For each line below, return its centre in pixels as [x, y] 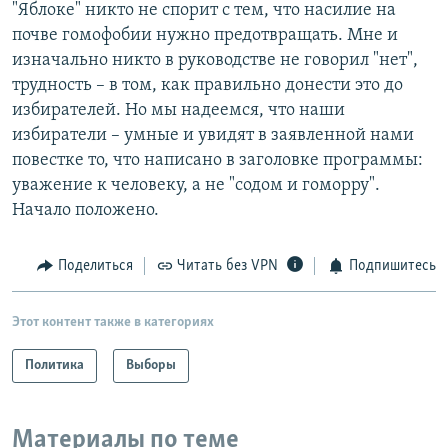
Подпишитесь [392, 266]
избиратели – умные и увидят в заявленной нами [213, 136]
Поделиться [95, 266]
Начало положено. [85, 211]
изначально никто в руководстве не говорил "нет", [215, 61]
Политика [54, 365]
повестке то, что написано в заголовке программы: [217, 161]
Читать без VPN [227, 266]
